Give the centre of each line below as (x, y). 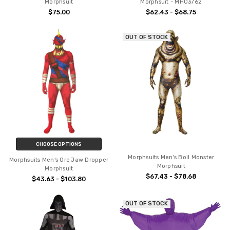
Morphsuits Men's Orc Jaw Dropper (59, 160)
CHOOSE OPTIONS (59, 144)
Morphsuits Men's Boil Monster (171, 157)
